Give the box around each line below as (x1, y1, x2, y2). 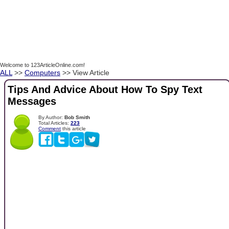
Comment (38, 125, 61, 131)
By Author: (38, 114, 64, 120)
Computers (25, 68, 60, 77)
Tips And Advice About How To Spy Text (8, 84, 202, 96)
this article (61, 125, 86, 131)
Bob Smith (64, 114, 90, 120)
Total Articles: (38, 120, 71, 126)
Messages (8, 96, 56, 107)
